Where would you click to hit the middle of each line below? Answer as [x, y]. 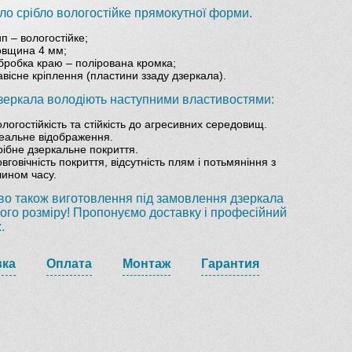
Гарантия [230, 264]
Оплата [69, 264]
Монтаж [147, 264]
